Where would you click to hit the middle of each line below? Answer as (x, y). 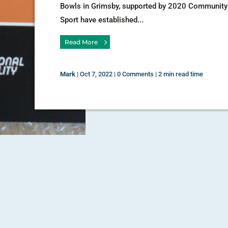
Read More (81, 42)
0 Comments (136, 74)
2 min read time (181, 74)
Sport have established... (102, 20)
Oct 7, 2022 (96, 74)
